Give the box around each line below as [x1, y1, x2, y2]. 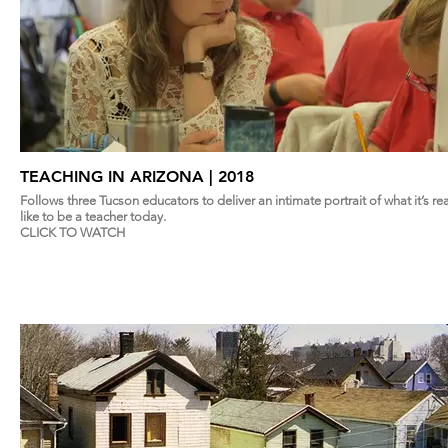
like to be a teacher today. [20, 208, 166, 224]
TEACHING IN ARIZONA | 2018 [218, 166, 254, 186]
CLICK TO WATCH [20, 224, 125, 240]
